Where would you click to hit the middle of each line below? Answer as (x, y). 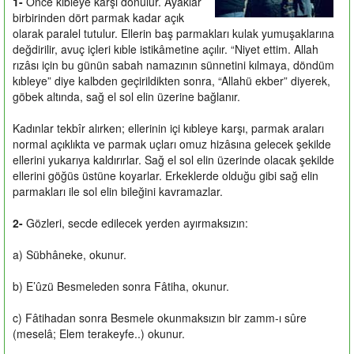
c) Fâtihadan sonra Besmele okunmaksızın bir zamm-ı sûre (160, 317)
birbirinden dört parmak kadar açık (98, 17)
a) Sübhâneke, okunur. (70, 254)
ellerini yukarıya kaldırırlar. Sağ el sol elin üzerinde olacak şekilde (173, 159)
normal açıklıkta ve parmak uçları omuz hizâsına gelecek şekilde (172, 143)
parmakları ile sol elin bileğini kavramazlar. (118, 191)
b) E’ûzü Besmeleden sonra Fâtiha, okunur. (121, 286)
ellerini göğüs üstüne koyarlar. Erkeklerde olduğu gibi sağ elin (166, 175)
